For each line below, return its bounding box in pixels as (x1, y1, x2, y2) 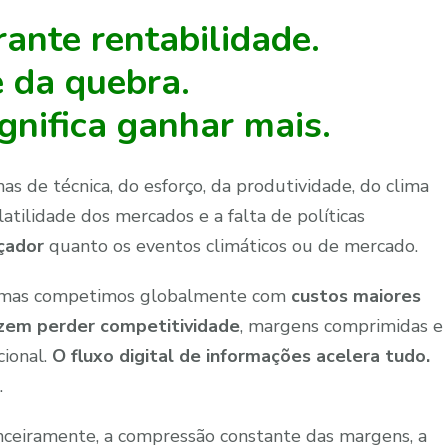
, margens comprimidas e (240, 313, 443, 338)
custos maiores (291, 283, 421, 308)
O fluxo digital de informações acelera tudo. (47, 343, 430, 368)
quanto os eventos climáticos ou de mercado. (44, 233, 418, 258)
